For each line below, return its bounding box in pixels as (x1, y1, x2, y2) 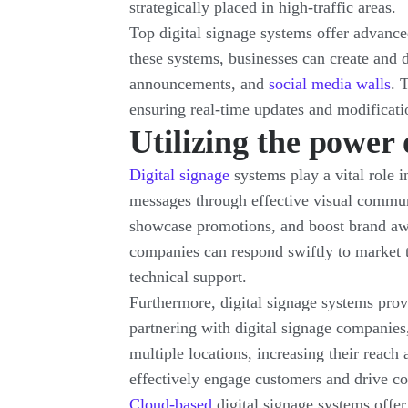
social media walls (269, 75, 391, 93)
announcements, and (129, 75, 269, 93)
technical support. (129, 268, 247, 286)
